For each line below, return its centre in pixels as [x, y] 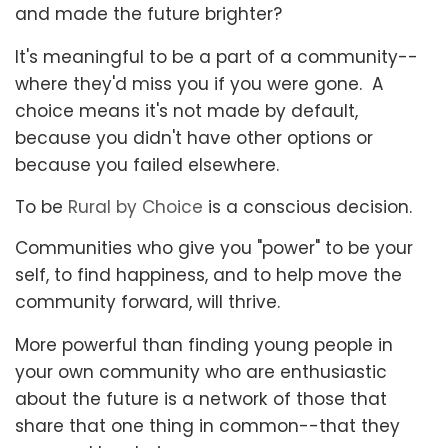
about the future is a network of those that [201, 398]
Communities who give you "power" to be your [214, 247]
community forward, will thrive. [152, 301]
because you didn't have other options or [194, 137]
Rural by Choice [135, 206]
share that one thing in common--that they [207, 425]
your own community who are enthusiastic [201, 371]
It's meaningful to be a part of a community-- [216, 56]
